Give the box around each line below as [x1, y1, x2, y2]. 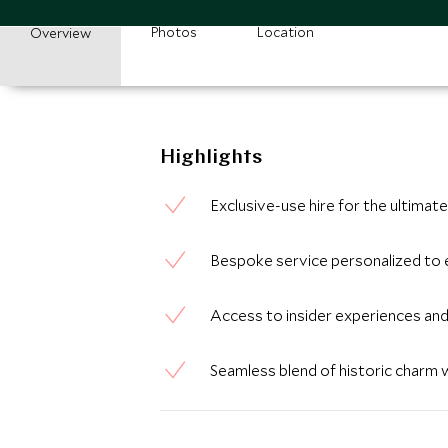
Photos [151, 23, 197, 41]
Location [257, 23, 314, 41]
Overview [30, 24, 91, 42]
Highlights [160, 148, 262, 168]
